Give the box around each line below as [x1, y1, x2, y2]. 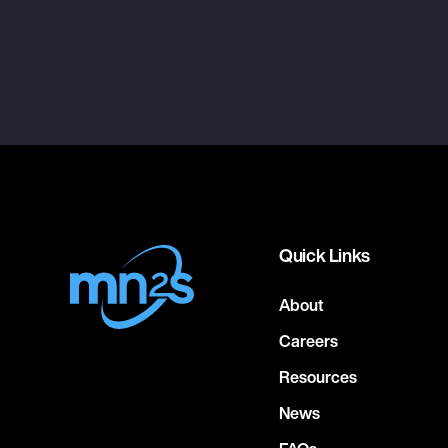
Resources [279, 364, 357, 389]
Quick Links [279, 241, 371, 268]
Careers [279, 328, 338, 353]
